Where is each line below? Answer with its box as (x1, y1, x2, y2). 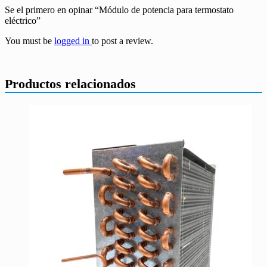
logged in (54, 35, 92, 46)
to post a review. (92, 35, 153, 46)
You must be (5, 35, 54, 46)
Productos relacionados (5, 76, 136, 91)
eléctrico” (5, 15, 41, 26)
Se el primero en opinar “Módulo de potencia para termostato (5, 4, 234, 15)
